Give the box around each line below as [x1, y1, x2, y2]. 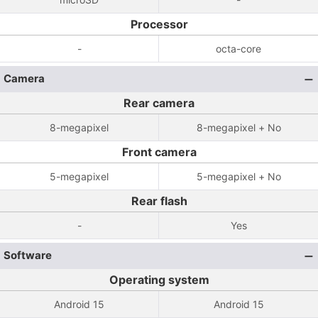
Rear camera [124, 96, 194, 110]
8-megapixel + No [196, 121, 281, 133]
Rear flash [131, 194, 187, 208]
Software [4, 248, 52, 262]
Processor [130, 17, 188, 31]
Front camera [121, 145, 197, 159]
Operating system [109, 273, 209, 287]
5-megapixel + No [196, 170, 281, 182]
